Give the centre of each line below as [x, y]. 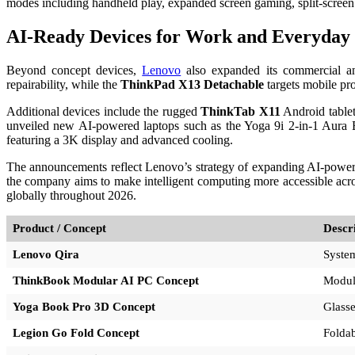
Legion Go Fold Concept [76, 333]
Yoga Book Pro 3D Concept [84, 307]
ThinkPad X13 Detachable [192, 85]
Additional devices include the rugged [104, 112]
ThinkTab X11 [240, 112]
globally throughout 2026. [71, 196]
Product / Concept [59, 229]
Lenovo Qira [46, 255]
